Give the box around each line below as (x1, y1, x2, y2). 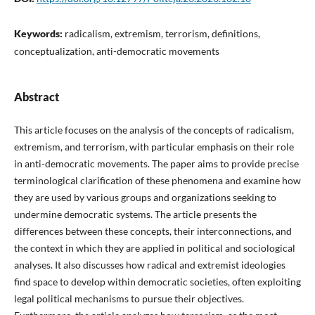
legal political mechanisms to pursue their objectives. (13, 292, 244, 304)
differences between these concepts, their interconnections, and (13, 224, 292, 237)
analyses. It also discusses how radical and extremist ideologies (13, 258, 285, 271)
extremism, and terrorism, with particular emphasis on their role (13, 140, 294, 153)
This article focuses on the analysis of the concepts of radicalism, (13, 123, 294, 136)
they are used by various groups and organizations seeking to (13, 191, 276, 203)
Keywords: (13, 27, 65, 39)
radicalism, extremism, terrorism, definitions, (64, 27, 260, 39)
